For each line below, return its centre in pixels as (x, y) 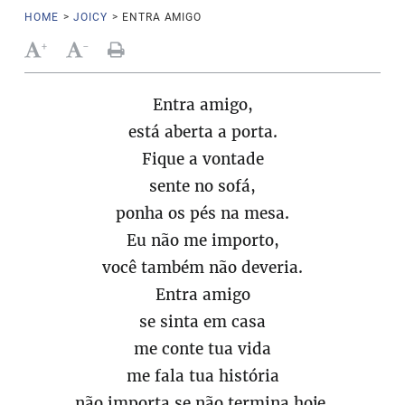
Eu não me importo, (202, 240)
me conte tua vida (202, 349)
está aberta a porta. (202, 132)
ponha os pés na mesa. (202, 213)
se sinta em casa (202, 322)
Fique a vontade (202, 159)
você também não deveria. (202, 268)
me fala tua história (202, 376)
